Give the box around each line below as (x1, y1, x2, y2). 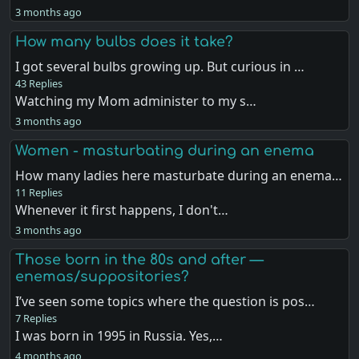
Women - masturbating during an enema (15, 143, 315, 159)
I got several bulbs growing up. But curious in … (15, 58, 305, 76)
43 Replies (15, 76, 63, 91)
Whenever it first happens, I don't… (15, 201, 229, 220)
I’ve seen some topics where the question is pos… (15, 292, 316, 311)
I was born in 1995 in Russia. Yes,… (15, 327, 224, 345)
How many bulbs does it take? (15, 34, 234, 50)
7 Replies (15, 311, 58, 326)
